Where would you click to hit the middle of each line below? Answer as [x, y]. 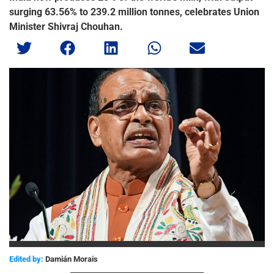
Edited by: [26, 259]
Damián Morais [71, 259]
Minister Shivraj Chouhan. [66, 27]
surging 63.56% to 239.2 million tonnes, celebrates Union [134, 12]
